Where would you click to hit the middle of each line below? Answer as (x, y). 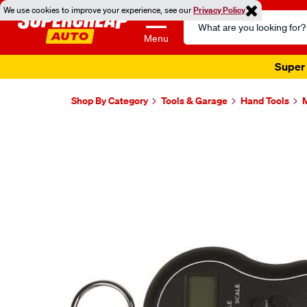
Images (101, 137)
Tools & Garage (194, 100)
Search (200, 18)
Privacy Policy (219, 10)
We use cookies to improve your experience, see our (98, 10)
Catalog (202, 34)
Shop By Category (110, 100)
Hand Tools (265, 100)
